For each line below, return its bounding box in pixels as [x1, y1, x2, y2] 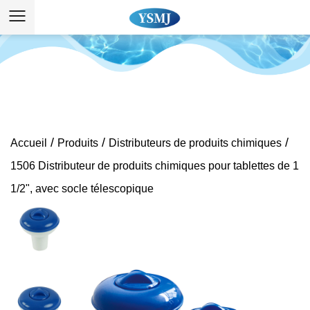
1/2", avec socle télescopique [10, 183, 154, 194]
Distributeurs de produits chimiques [109, 137, 282, 149]
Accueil [10, 137, 47, 149]
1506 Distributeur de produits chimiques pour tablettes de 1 [10, 160, 299, 172]
